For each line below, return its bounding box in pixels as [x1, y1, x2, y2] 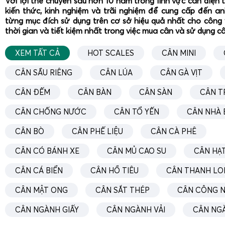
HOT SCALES [87, 48, 134, 58]
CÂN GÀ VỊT [160, 67, 202, 77]
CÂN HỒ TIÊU [90, 165, 139, 175]
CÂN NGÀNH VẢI [106, 204, 165, 214]
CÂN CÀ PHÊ [151, 126, 196, 136]
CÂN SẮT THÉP [95, 185, 150, 195]
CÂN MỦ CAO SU [107, 146, 166, 156]
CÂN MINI [162, 48, 196, 58]
